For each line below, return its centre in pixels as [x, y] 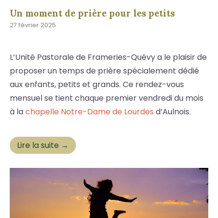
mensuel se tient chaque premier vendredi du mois [107, 98]
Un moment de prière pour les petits [92, 13]
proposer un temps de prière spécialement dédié [104, 71]
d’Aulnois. [172, 111]
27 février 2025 [33, 25]
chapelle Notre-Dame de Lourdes [90, 111]
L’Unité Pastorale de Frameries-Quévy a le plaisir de [108, 57]
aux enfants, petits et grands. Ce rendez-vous [97, 84]
